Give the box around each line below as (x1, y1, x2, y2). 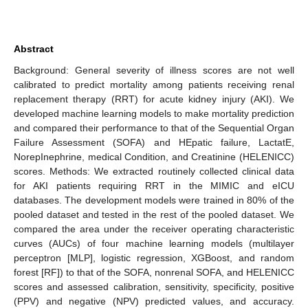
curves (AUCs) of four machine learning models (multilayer (14, 237, 294, 249)
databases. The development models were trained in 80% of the (14, 194, 294, 206)
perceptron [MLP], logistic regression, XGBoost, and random (14, 252, 294, 263)
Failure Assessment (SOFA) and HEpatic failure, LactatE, (14, 136, 294, 148)
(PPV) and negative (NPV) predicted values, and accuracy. (14, 295, 294, 307)
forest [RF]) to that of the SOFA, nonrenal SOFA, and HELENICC (14, 266, 294, 278)
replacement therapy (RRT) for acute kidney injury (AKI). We (14, 93, 294, 104)
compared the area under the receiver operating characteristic (14, 223, 294, 234)
